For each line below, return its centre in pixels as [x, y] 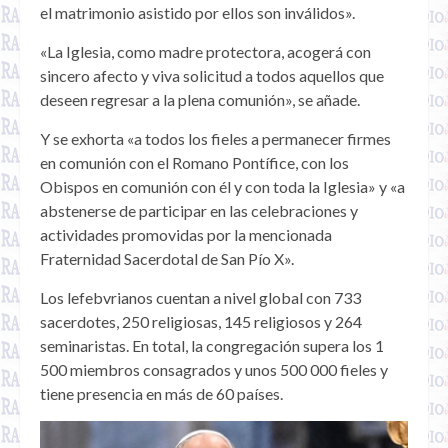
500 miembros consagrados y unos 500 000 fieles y [214, 370]
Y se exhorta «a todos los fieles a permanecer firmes [215, 139]
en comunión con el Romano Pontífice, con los [194, 163]
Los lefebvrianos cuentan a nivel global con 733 [200, 298]
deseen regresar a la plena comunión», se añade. [200, 100]
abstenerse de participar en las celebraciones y [199, 211]
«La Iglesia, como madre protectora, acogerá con [205, 52]
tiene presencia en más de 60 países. [163, 394]
